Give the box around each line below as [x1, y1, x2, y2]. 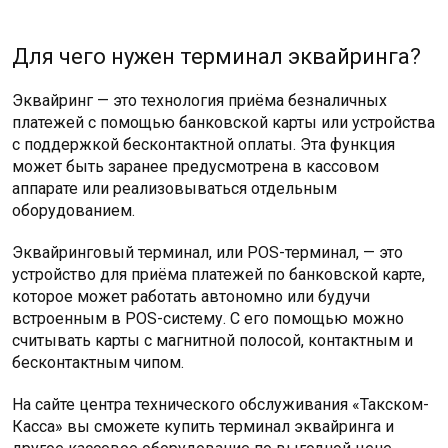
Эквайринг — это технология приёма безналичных [12, 91, 387, 110]
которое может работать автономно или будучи [12, 287, 370, 306]
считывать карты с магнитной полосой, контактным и [12, 331, 413, 350]
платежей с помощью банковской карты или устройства [12, 113, 435, 132]
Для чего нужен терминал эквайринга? [12, 44, 421, 69]
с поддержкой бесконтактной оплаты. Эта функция [12, 135, 395, 154]
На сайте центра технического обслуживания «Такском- [12, 395, 429, 414]
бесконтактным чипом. [12, 353, 184, 372]
